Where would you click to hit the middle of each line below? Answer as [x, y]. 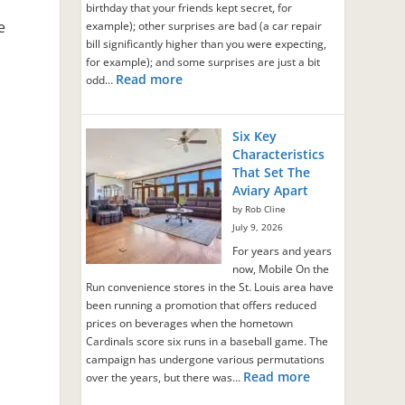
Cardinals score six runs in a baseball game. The [207, 341]
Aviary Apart [271, 190]
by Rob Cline [259, 209]
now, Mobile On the [281, 268]
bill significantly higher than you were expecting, [207, 43]
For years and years [283, 250]
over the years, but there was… [165, 377]
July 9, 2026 [258, 227]
